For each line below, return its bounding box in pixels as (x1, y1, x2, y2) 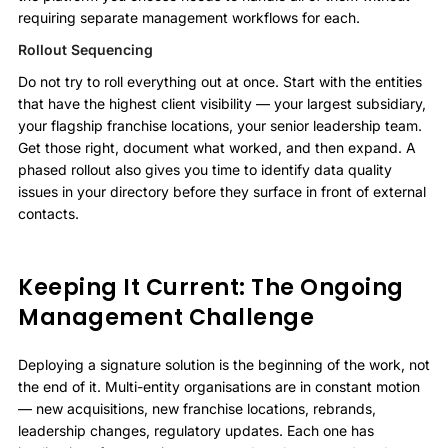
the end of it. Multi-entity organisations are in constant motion (18, 377, 420, 395)
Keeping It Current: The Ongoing (18, 272, 404, 304)
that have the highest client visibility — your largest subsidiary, (18, 95, 426, 113)
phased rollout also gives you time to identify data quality (18, 161, 392, 179)
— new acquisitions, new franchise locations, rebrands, (18, 399, 376, 417)
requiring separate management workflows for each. (18, 9, 360, 27)
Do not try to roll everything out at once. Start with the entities (18, 73, 422, 91)
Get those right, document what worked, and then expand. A (18, 139, 416, 157)
